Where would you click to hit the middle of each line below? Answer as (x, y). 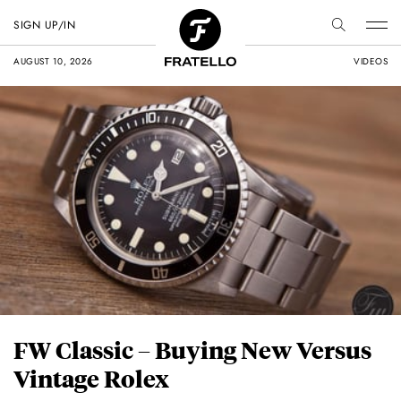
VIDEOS (371, 61)
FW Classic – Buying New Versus (192, 350)
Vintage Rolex (91, 379)
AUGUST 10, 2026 (53, 61)
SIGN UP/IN (44, 25)
